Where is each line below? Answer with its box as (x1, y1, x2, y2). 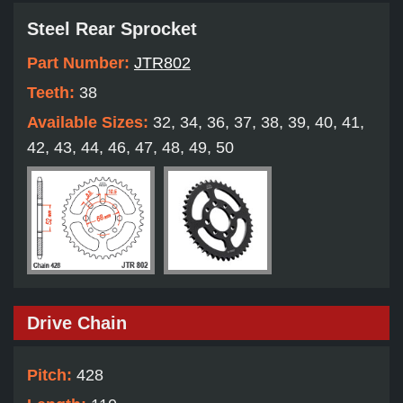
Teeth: (27, 84, 79, 103)
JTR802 (134, 54, 191, 73)
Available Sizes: (27, 113, 153, 132)
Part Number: (27, 54, 134, 73)
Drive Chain (27, 313, 127, 334)
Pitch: (27, 366, 76, 385)
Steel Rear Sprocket (27, 19, 197, 40)
